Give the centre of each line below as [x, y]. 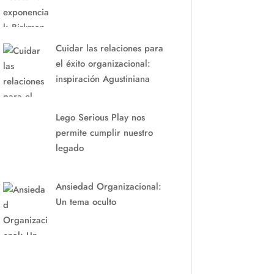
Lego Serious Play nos [100, 117]
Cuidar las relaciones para [109, 48]
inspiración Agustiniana [102, 79]
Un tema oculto [86, 202]
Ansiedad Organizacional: [108, 187]
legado [69, 148]
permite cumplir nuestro [104, 133]
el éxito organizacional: [103, 63]
